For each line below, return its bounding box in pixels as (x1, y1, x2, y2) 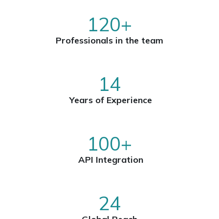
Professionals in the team (56, 35, 163, 46)
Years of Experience (67, 94, 152, 106)
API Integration (76, 154, 143, 166)
